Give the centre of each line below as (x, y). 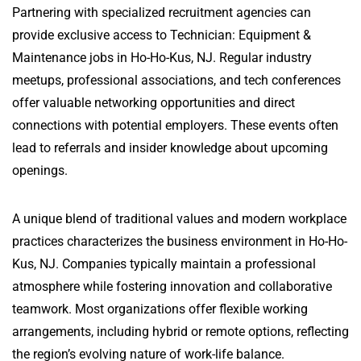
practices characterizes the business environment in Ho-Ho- (180, 241)
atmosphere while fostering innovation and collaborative (172, 286)
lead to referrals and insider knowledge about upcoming (170, 148)
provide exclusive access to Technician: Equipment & (162, 35)
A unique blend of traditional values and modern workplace (179, 219)
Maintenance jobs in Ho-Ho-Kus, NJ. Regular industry (162, 58)
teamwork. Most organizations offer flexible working (160, 309)
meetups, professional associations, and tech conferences (176, 80)
